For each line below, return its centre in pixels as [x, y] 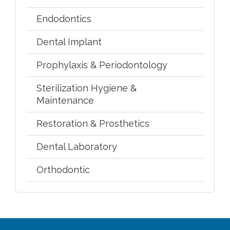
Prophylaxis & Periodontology [102, 65]
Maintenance [65, 100]
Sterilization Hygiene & [87, 88]
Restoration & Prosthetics [93, 123]
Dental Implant [69, 42]
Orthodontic [63, 169]
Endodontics [64, 18]
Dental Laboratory [77, 146]
